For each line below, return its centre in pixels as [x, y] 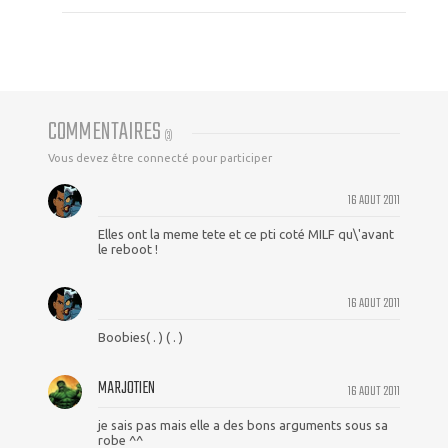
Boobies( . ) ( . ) [140, 337]
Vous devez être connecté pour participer [160, 158]
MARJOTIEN [126, 389]
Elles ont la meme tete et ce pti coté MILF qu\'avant [246, 234]
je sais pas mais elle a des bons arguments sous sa [243, 425]
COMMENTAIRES [106, 133]
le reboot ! [128, 249]
